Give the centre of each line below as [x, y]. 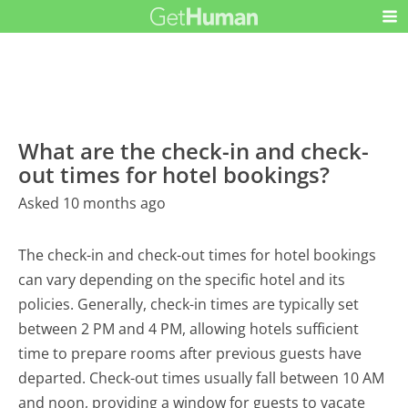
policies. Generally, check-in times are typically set [189, 305]
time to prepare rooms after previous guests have [190, 354]
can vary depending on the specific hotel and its [182, 280]
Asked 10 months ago [92, 204]
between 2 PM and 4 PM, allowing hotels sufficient [189, 329]
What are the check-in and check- [194, 151]
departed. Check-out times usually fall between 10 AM [202, 378]
